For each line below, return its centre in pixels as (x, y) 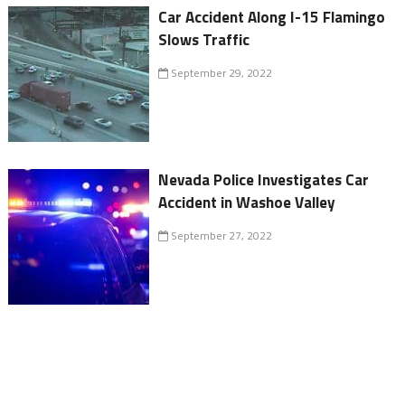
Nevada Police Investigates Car (264, 179)
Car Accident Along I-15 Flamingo (272, 17)
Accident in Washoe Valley (247, 202)
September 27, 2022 (221, 235)
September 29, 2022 (221, 72)
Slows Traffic (204, 39)
